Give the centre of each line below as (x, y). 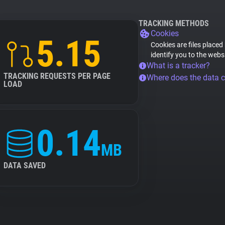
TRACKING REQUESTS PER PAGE (57, 76)
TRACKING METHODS (174, 23)
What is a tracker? (178, 66)
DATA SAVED (25, 165)
